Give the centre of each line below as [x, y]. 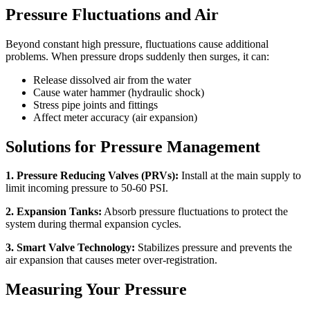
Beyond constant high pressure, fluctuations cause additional [137, 44]
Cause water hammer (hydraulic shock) [119, 92]
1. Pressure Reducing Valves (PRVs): [92, 176]
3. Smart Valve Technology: [70, 248]
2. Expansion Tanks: [54, 212]
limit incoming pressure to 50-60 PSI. [87, 188]
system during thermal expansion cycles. [93, 224]
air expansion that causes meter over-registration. [111, 260]
